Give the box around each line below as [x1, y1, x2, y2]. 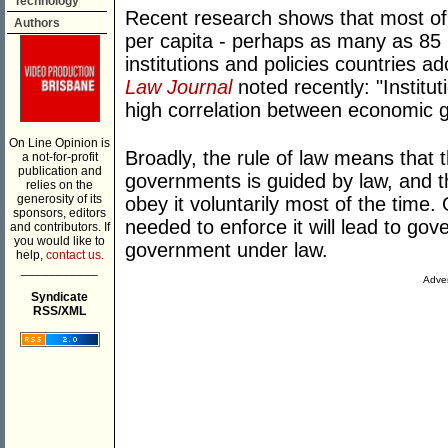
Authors [14, 16, 60, 30]
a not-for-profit [21, 150, 98, 164]
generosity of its [17, 192, 102, 206]
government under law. [125, 239, 328, 262]
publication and [17, 164, 102, 178]
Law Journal [125, 76, 232, 99]
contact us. [45, 248, 104, 262]
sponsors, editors [13, 206, 106, 220]
